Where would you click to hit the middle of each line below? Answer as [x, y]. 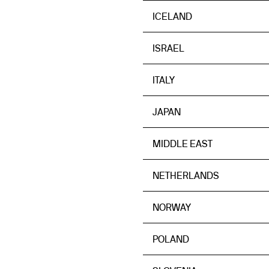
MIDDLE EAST [183, 144]
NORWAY [172, 207]
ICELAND [172, 16]
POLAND [171, 239]
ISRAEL [168, 48]
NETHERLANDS [186, 175]
